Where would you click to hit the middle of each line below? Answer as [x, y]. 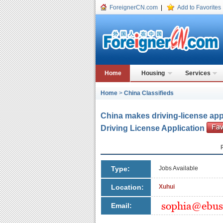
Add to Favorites [199, 7]
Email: [121, 206]
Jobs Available [178, 168]
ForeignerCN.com [134, 7]
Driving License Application [154, 128]
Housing [153, 73]
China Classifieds [149, 93]
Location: [127, 187]
